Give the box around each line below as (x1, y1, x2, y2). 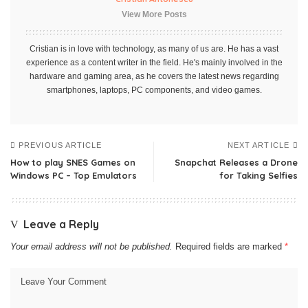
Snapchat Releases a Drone (175, 156, 298, 168)
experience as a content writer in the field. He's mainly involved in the (25, 57, 283, 67)
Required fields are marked (175, 241, 285, 252)
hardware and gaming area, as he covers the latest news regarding (29, 71, 279, 81)
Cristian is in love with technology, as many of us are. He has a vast (30, 43, 278, 54)
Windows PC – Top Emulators (10, 169, 137, 181)
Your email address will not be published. (10, 241, 173, 252)
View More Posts (121, 9, 187, 19)
